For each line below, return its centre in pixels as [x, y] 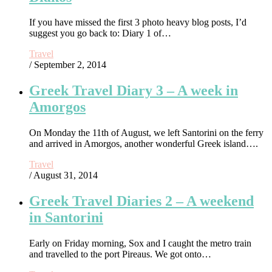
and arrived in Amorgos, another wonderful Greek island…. [144, 144]
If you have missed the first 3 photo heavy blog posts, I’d [138, 22]
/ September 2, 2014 [68, 65]
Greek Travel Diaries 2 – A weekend [141, 201]
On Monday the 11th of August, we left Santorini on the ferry [146, 133]
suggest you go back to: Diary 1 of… [100, 33]
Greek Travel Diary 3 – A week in [134, 91]
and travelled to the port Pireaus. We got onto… [120, 254]
